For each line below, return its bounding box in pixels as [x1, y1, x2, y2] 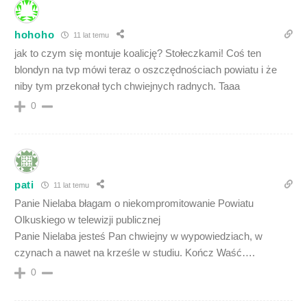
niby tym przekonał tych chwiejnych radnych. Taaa [14, 80, 240, 93]
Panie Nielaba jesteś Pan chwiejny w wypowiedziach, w [14, 230, 262, 243]
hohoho [14, 28, 55, 40]
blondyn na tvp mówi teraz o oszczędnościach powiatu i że [14, 64, 277, 76]
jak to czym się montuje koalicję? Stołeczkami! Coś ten [14, 47, 261, 60]
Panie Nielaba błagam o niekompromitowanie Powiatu [14, 197, 254, 210]
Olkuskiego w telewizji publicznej [14, 214, 160, 226]
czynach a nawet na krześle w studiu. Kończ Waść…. [14, 247, 255, 259]
